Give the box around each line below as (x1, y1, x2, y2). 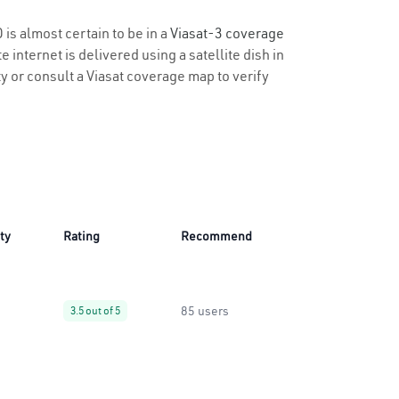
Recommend (181, 228, 252, 244)
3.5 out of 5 (70, 304, 120, 317)
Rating (63, 228, 100, 244)
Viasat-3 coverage (170, 24, 284, 42)
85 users (181, 303, 229, 319)
